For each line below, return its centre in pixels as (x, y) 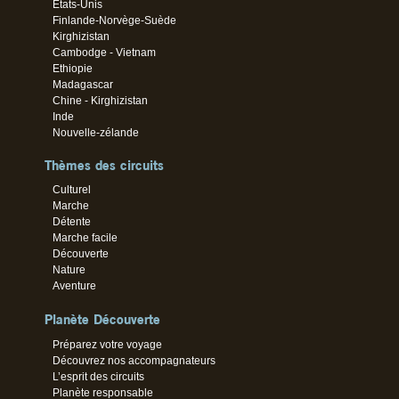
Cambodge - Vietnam (105, 52)
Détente (72, 221)
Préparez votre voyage (108, 344)
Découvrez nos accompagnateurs (134, 360)
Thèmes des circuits (104, 165)
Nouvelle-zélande (96, 132)
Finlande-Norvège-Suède (115, 20)
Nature (69, 269)
